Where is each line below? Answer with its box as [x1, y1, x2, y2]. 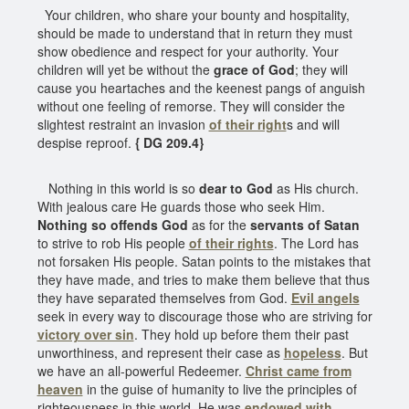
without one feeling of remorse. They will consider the [37, 96, 345, 115]
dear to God [194, 178, 273, 197]
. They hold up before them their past [133, 324, 349, 343]
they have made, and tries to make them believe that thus [37, 269, 370, 288]
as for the [187, 215, 250, 234]
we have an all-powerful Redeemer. [37, 361, 246, 380]
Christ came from [245, 361, 351, 380]
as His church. [272, 178, 359, 197]
